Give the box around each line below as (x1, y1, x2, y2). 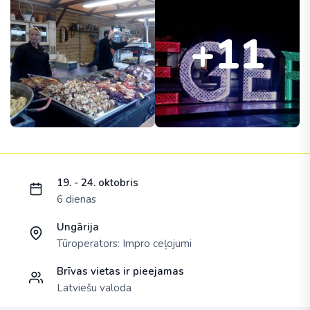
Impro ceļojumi (122, 236, 192, 250)
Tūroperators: (57, 236, 122, 250)
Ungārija (57, 219, 99, 234)
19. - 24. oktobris (57, 175, 138, 190)
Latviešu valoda (57, 280, 131, 295)
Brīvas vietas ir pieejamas (57, 264, 184, 278)
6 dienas (57, 192, 96, 206)
